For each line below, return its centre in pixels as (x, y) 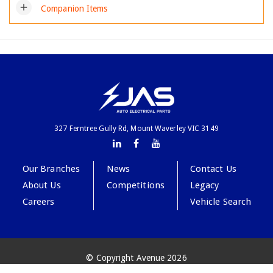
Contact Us (213, 169)
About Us (41, 185)
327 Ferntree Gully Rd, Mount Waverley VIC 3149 (136, 129)
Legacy (204, 185)
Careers (38, 202)
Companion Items (74, 9)
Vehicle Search (221, 202)
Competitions (135, 185)
